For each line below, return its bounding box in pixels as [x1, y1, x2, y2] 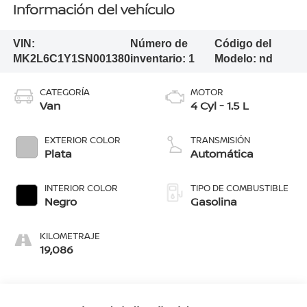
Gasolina [191, 193, 237, 209]
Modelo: [214, 52, 259, 64]
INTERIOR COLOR [44, 181, 118, 194]
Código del [214, 37, 271, 49]
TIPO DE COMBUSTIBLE [191, 181, 288, 194]
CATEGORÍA [39, 85, 90, 98]
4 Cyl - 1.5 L [191, 97, 249, 113]
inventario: [130, 52, 188, 64]
